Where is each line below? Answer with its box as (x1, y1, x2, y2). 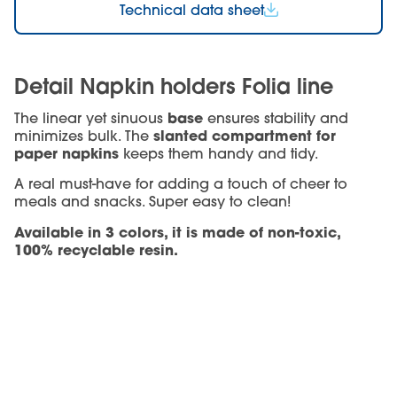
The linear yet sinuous (14, 108, 167, 127)
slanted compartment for (153, 125, 336, 144)
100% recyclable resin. (14, 239, 178, 259)
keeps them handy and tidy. (119, 144, 318, 162)
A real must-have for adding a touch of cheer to (14, 175, 347, 193)
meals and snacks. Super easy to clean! (14, 192, 291, 211)
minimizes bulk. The (14, 126, 153, 144)
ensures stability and (203, 108, 348, 127)
